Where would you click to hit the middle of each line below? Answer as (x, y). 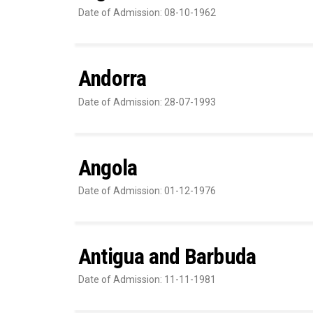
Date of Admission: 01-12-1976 (147, 191)
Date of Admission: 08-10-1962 (147, 13)
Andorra (112, 79)
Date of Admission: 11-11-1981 (147, 280)
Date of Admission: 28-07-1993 (147, 102)
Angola (108, 167)
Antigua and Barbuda (167, 257)
